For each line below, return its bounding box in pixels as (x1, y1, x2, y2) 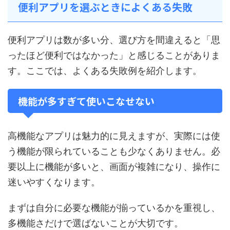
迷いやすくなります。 (8, 177, 100, 187)
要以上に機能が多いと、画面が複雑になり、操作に (8, 161, 220, 172)
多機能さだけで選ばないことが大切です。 (8, 218, 183, 228)
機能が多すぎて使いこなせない (18, 94, 155, 108)
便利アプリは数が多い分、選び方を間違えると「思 (8, 34, 220, 45)
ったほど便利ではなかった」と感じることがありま (8, 50, 220, 61)
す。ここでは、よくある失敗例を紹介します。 (8, 65, 202, 76)
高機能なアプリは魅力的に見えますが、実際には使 (8, 130, 220, 141)
